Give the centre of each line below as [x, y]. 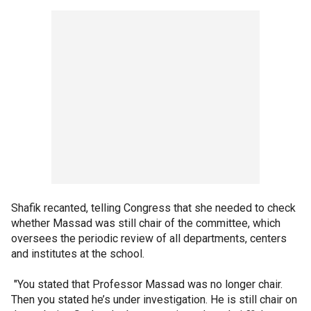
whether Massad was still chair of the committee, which [146, 223]
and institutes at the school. [78, 253]
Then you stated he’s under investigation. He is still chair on [154, 299]
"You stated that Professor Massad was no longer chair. [147, 284]
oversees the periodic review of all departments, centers [149, 238]
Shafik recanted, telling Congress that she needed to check [153, 208]
